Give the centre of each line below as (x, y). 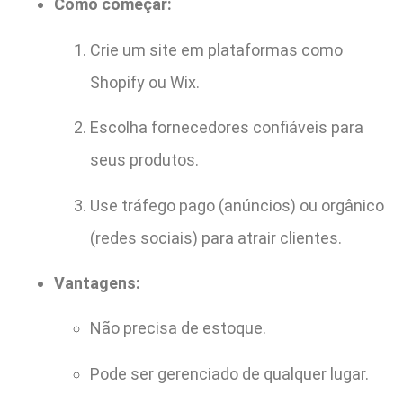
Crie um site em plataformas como (216, 49)
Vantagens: (97, 282)
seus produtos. (144, 160)
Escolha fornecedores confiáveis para (227, 128)
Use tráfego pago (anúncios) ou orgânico (237, 205)
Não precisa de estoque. (178, 328)
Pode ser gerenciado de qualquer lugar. (229, 373)
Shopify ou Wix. (145, 82)
